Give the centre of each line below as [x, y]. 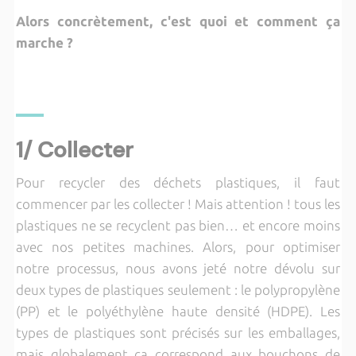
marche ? [44, 43]
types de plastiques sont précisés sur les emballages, [178, 333]
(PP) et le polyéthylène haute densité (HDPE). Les [178, 311]
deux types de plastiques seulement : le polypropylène [178, 290]
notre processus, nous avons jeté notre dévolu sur [178, 268]
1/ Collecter [74, 150]
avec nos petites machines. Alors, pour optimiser [178, 247]
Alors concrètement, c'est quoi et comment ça [178, 21]
